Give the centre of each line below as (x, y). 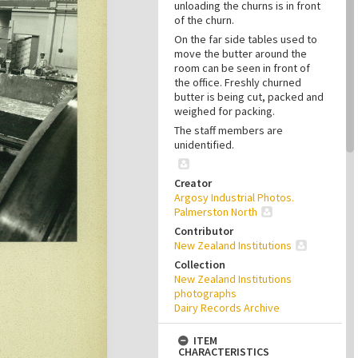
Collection (200, 265)
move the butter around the (241, 54)
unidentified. (204, 145)
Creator (193, 183)
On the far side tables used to (246, 39)
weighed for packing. (225, 111)
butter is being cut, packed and (249, 97)
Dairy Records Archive (227, 308)
